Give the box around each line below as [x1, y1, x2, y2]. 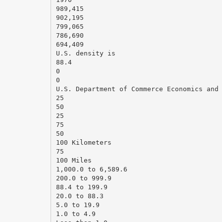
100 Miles [55, 156, 92, 164]
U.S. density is [55, 49, 115, 57]
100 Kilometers [55, 138, 111, 146]
